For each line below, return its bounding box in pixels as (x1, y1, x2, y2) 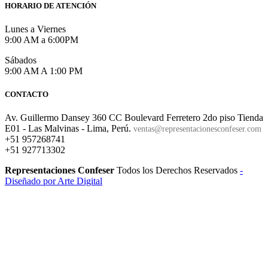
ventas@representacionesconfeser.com (133, 124, 261, 134)
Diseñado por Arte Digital (5, 176, 102, 187)
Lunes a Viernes (5, 23, 66, 34)
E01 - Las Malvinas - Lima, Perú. (5, 123, 133, 134)
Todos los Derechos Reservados (117, 165, 240, 176)
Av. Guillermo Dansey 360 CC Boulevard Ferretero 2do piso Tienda (5, 112, 263, 123)
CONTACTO (5, 90, 48, 99)
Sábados (5, 54, 36, 65)
